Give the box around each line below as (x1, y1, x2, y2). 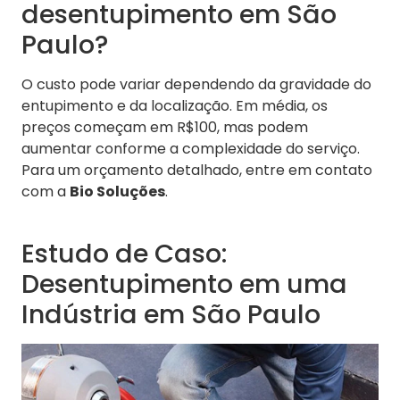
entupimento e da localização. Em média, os (21, 96, 328, 117)
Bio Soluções (70, 181, 165, 203)
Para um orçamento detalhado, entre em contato (21, 160, 372, 181)
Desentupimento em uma (21, 266, 347, 303)
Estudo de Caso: (21, 236, 228, 272)
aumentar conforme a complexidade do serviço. (21, 138, 360, 160)
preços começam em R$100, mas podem (21, 117, 308, 138)
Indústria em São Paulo (21, 296, 321, 333)
